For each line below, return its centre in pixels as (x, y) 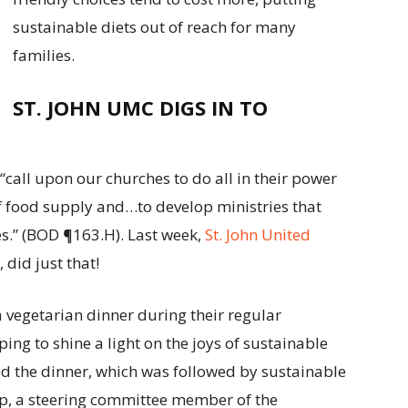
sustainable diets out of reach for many (154, 26)
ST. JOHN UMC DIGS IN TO (140, 107)
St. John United (258, 234)
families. (44, 55)
